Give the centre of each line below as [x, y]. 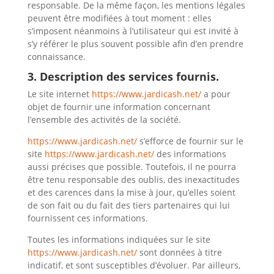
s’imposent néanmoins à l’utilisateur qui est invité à [133, 31]
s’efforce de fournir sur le [190, 141]
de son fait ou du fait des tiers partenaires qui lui [128, 205]
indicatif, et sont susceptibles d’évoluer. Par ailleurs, [134, 265]
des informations [190, 154]
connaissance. [56, 57]
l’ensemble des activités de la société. [104, 120]
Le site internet [58, 94]
